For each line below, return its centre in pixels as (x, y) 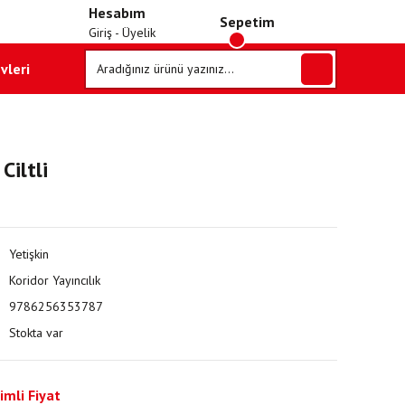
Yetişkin (28, 254)
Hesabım (117, 12)
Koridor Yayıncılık (54, 280)
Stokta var (36, 333)
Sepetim (247, 22)
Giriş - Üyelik (122, 32)
